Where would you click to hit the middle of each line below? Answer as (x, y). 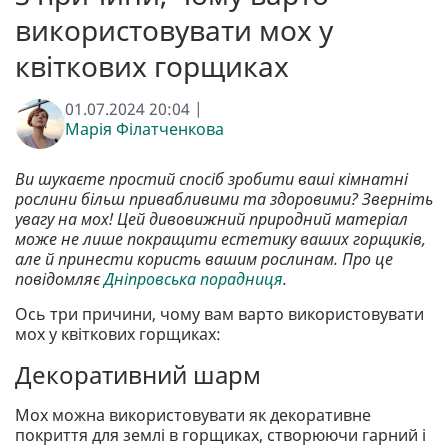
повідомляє (59, 279)
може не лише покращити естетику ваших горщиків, (220, 239)
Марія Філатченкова (144, 129)
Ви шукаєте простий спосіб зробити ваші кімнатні (211, 179)
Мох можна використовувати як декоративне (193, 415)
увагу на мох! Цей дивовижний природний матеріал (211, 219)
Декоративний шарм (138, 375)
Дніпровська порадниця (193, 279)
